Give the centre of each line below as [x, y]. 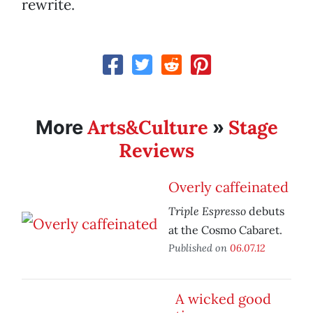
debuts [265, 211]
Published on [199, 248]
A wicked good [223, 299]
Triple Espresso [207, 211]
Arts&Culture [147, 128]
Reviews [156, 151]
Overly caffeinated [228, 187]
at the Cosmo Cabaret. [225, 230]
